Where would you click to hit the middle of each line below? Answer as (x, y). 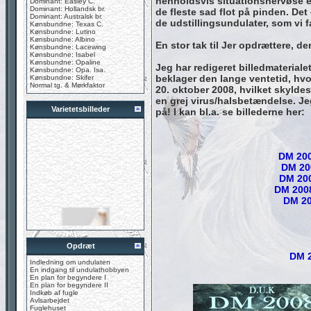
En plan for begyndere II (69, 285)
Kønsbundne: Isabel (62, 54)
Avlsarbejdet (50, 300)
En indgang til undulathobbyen (79, 270)
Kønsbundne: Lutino (63, 32)
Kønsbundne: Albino (62, 39)
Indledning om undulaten (70, 262)
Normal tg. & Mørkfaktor (67, 85)
